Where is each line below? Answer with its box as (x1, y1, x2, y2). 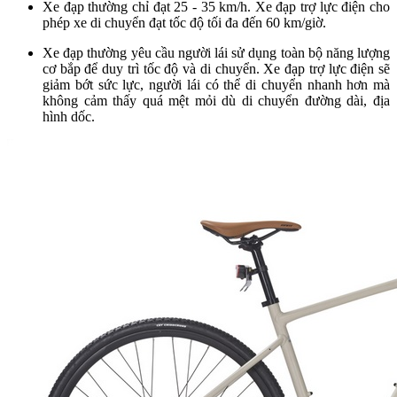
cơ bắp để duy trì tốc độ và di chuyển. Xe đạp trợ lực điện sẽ (43, 60, 390, 76)
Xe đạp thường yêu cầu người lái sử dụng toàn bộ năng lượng (43, 44, 390, 60)
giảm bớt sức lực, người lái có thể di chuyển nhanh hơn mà (43, 76, 390, 92)
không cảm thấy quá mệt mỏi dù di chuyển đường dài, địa (43, 92, 390, 108)
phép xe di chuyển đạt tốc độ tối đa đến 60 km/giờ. (43, 14, 326, 30)
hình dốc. (43, 108, 95, 124)
